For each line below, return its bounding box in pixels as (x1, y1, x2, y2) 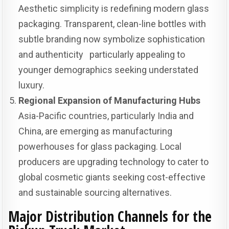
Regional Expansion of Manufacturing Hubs (18, 95, 201, 106)
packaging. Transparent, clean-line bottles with (18, 18, 207, 29)
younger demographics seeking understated (18, 64, 199, 75)
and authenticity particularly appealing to (18, 49, 186, 60)
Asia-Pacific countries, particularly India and (18, 110, 194, 121)
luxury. (18, 80, 45, 90)
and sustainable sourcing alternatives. (18, 187, 172, 198)
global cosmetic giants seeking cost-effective (18, 172, 206, 182)
